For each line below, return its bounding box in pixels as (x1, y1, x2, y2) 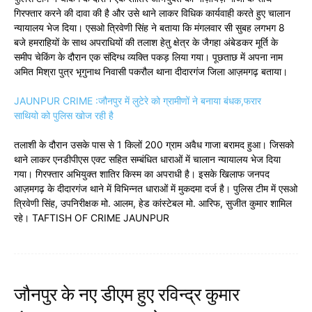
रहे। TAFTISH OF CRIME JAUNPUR (14, 212, 169, 224)
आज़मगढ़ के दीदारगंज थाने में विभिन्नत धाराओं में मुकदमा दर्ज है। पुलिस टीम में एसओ (14, 182, 297, 194)
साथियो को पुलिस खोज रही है (14, 109, 114, 121)
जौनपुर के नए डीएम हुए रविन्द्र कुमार (14, 284, 240, 305)
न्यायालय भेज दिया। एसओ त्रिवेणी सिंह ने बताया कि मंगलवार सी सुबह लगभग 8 (14, 22, 285, 33)
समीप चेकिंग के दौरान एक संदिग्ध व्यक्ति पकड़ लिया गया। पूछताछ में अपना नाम (14, 51, 283, 63)
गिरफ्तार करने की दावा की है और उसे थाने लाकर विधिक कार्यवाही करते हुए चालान (14, 7, 290, 19)
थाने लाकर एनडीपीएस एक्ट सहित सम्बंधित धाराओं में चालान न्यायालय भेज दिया (14, 153, 281, 165)
